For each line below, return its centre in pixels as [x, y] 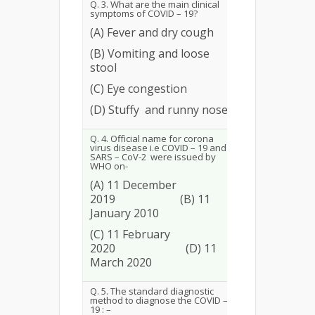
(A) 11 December [133, 185]
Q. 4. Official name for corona [152, 139]
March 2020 [121, 262]
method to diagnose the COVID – [159, 300]
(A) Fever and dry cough [152, 32]
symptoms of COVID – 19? [144, 13]
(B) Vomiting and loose [150, 53]
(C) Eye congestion [139, 89]
